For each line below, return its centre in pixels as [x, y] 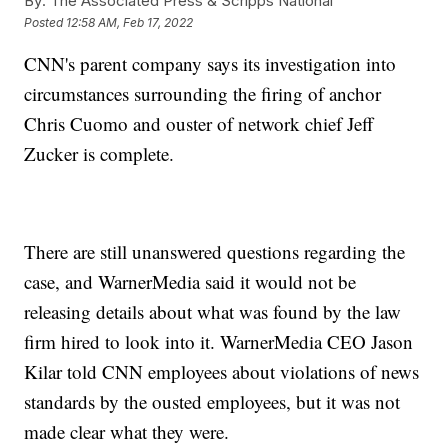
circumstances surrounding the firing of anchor [203, 94]
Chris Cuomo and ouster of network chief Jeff [199, 124]
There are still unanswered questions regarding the [215, 252]
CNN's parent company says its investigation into [210, 64]
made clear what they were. [127, 432]
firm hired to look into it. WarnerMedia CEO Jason [219, 342]
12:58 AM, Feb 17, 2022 [130, 22]
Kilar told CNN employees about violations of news [222, 372]
